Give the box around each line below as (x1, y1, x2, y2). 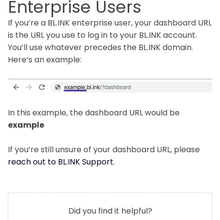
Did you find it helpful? (68, 205, 152, 217)
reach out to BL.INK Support (8, 156, 113, 167)
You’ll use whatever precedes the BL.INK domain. (8, 41, 193, 53)
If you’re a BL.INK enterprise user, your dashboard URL (8, 17, 212, 28)
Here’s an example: (8, 54, 82, 65)
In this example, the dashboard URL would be (8, 107, 180, 118)
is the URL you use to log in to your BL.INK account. (8, 29, 197, 41)
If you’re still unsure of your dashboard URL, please (8, 144, 200, 155)
